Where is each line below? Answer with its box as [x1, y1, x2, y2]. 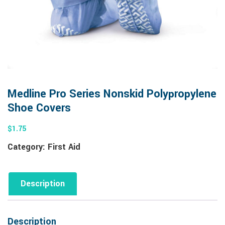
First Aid [48, 141, 80, 153]
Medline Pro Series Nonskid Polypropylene [8, 86, 216, 102]
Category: [8, 141, 48, 153]
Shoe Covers [8, 100, 71, 117]
